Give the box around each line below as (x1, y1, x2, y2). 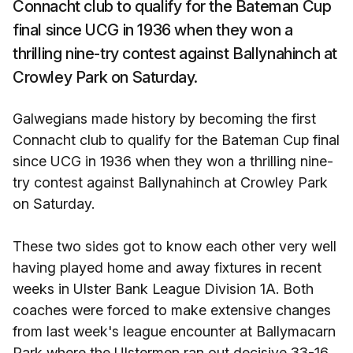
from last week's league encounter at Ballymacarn (13, 323, 336, 340)
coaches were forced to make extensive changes (13, 302, 331, 318)
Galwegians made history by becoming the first (13, 110, 316, 127)
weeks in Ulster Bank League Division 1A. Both (13, 281, 314, 297)
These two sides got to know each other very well (13, 238, 336, 255)
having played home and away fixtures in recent (13, 259, 321, 276)
